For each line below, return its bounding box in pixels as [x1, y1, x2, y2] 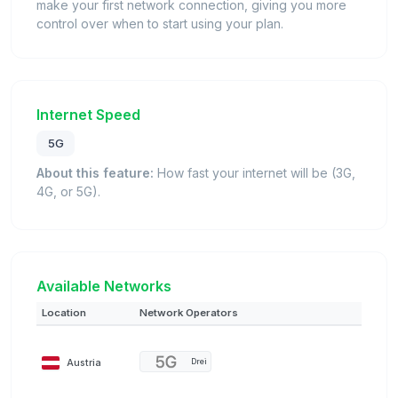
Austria [67, 356, 101, 370]
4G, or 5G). [36, 184, 100, 200]
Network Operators [139, 306, 238, 320]
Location [42, 306, 86, 320]
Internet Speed [36, 105, 140, 123]
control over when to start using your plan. [36, 15, 283, 31]
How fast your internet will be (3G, [154, 165, 355, 181]
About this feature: [36, 165, 154, 181]
